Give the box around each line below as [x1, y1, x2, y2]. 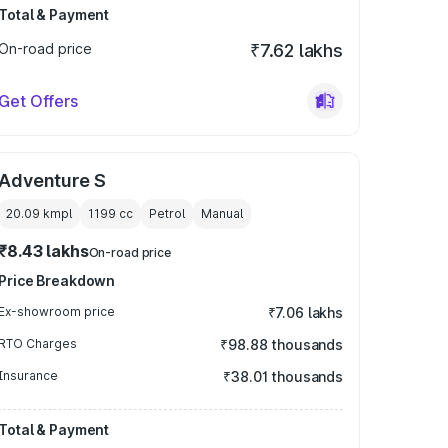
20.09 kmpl [6, 206, 73, 221]
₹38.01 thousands [223, 368, 343, 385]
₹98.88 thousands [220, 336, 343, 353]
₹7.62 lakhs [249, 40, 343, 61]
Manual [201, 206, 244, 221]
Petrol [149, 206, 186, 221]
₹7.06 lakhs [267, 304, 343, 321]
